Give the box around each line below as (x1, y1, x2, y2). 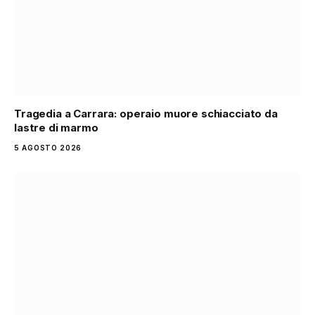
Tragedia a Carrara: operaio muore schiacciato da (14, 106, 278, 120)
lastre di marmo (14, 120, 98, 134)
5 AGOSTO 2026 (14, 143, 82, 152)
